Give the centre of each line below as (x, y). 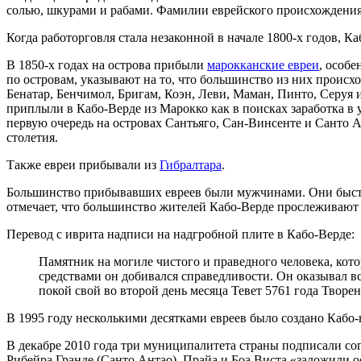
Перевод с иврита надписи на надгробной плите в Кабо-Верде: (180, 234)
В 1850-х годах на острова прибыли (107, 65)
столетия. (32, 138)
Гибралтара (191, 165)
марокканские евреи (263, 65)
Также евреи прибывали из (83, 165)
